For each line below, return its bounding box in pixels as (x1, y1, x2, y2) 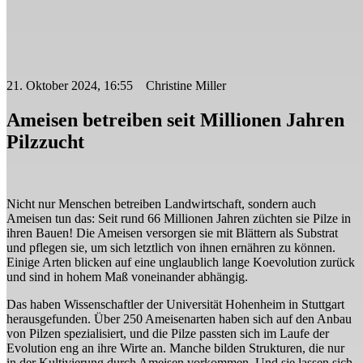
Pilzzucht (6, 130, 84, 152)
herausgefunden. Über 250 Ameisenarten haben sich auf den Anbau (6, 311, 352, 326)
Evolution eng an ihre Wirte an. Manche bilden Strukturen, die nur (6, 340, 344, 355)
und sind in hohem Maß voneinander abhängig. (6, 269, 248, 284)
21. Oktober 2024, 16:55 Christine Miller (6, 78, 226, 92)
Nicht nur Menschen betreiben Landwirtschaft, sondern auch (6, 196, 316, 211)
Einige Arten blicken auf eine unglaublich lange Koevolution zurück (6, 254, 355, 269)
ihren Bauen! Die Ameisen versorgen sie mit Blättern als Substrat (6, 225, 338, 240)
